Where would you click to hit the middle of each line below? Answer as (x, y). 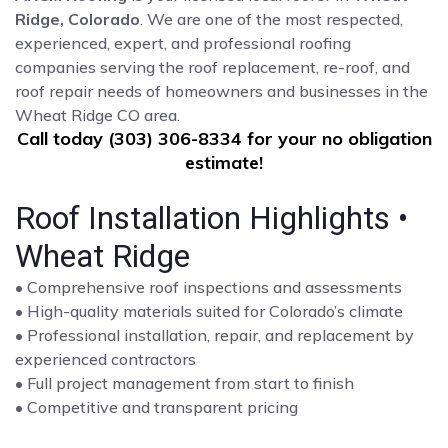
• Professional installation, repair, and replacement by (214, 334)
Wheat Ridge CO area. (97, 114)
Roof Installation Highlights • (211, 217)
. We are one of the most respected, (271, 18)
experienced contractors (105, 358)
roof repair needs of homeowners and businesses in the (221, 90)
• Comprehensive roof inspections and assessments (208, 286)
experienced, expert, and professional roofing (183, 42)
